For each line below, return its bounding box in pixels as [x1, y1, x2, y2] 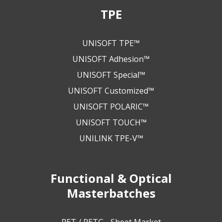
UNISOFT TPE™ [82, 38, 140, 49]
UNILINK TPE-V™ [79, 133, 143, 144]
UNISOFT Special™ [77, 69, 145, 81]
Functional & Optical [50, 170, 172, 187]
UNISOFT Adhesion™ [72, 54, 150, 65]
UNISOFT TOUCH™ [75, 117, 147, 128]
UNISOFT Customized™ [68, 85, 154, 97]
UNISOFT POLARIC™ [73, 101, 149, 112]
